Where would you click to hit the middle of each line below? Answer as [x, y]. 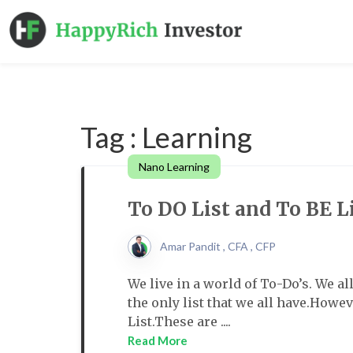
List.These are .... [179, 321]
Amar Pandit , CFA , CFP [218, 246]
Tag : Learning [166, 137]
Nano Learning [174, 167]
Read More [158, 340]
